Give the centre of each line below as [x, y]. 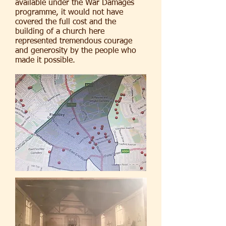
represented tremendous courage [74, 41]
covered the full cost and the [66, 22]
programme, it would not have [69, 13]
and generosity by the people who [76, 51]
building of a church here [60, 32]
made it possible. [45, 61]
